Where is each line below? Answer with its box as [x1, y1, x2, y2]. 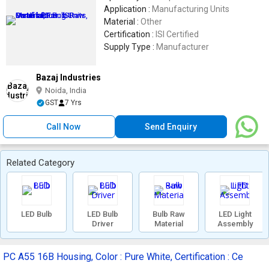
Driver [92, 219, 113, 228]
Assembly [217, 219, 253, 228]
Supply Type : [104, 42, 156, 52]
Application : [104, 4, 152, 14]
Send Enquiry [145, 122, 198, 131]
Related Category [7, 157, 74, 168]
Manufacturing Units [152, 4, 229, 14]
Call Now [46, 122, 81, 131]
